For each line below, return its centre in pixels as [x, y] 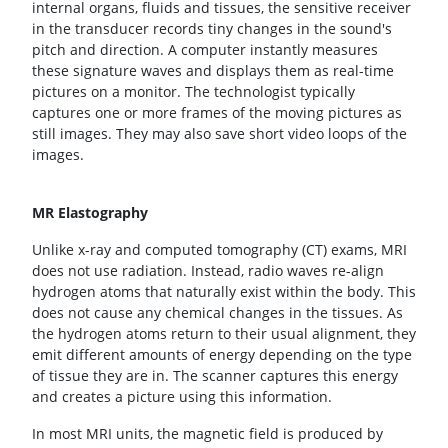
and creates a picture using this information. [182, 396]
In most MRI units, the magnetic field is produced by [207, 433]
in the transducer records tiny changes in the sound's [212, 28]
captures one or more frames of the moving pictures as [217, 112]
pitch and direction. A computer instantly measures [205, 49]
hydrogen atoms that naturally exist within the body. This [224, 291]
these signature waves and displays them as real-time [213, 70]
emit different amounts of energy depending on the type [222, 354]
